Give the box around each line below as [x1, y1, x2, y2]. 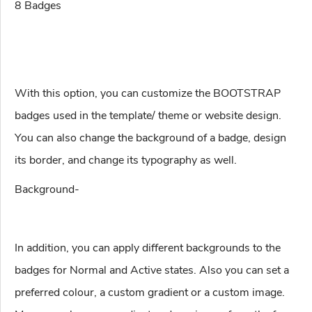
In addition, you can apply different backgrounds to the [15, 240, 281, 256]
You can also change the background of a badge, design [15, 130, 286, 146]
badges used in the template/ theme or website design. [15, 108, 281, 124]
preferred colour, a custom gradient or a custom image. [15, 285, 285, 301]
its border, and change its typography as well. [15, 153, 237, 169]
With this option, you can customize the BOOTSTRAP [15, 86, 281, 102]
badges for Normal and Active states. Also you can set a [15, 263, 289, 279]
